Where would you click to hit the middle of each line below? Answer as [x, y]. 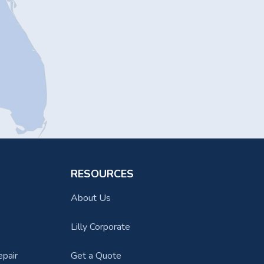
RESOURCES [102, 174]
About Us [90, 198]
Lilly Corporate [100, 227]
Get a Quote [96, 256]
